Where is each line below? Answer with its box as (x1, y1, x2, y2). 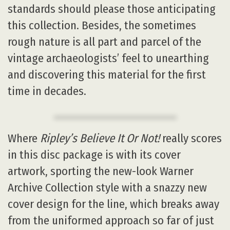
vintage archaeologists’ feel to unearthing (8, 51, 209, 66)
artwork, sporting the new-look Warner (8, 164, 194, 178)
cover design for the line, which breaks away (8, 197, 219, 211)
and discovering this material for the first (8, 68, 206, 82)
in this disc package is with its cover (8, 147, 181, 162)
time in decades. (8, 84, 86, 99)
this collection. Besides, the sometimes (8, 18, 196, 33)
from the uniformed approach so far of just (8, 213, 214, 227)
